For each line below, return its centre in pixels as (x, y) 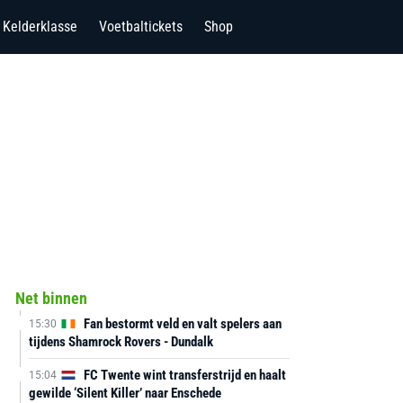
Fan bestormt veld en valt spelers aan (181, 324)
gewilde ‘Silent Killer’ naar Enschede (125, 393)
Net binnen (51, 298)
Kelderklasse (40, 27)
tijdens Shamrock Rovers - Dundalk (121, 342)
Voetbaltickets (141, 27)
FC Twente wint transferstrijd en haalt (183, 375)
